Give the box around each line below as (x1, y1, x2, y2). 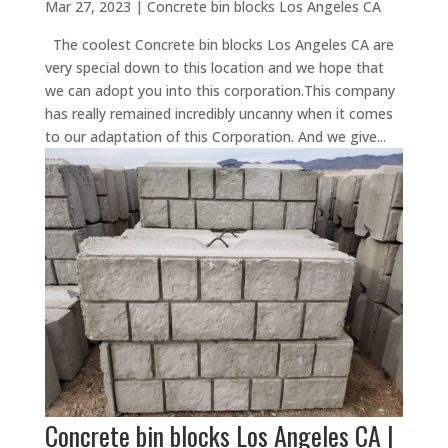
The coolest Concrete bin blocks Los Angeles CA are (44, 35, 394, 55)
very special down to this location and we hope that (44, 58, 384, 78)
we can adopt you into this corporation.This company (44, 81, 395, 101)
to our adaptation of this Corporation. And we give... (44, 127, 386, 147)
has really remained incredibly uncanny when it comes (44, 104, 393, 124)
